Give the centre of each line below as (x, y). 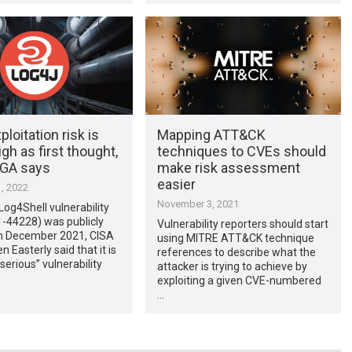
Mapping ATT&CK (211, 134)
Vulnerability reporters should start (242, 224)
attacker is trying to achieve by (232, 266)
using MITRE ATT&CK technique (235, 238)
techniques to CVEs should (241, 151)
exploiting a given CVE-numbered (239, 280)
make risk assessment (228, 167)
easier (176, 184)
